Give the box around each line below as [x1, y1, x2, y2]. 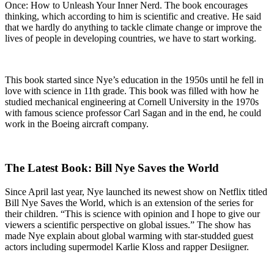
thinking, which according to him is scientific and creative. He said [5, 10, 261, 21]
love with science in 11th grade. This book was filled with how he [5, 85, 259, 96]
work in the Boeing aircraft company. [5, 118, 149, 129]
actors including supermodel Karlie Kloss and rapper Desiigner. [5, 242, 249, 253]
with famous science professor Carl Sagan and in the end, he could [5, 107, 261, 118]
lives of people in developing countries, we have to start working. [5, 32, 256, 43]
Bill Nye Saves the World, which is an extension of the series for [5, 198, 253, 209]
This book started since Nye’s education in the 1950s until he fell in [5, 74, 264, 85]
